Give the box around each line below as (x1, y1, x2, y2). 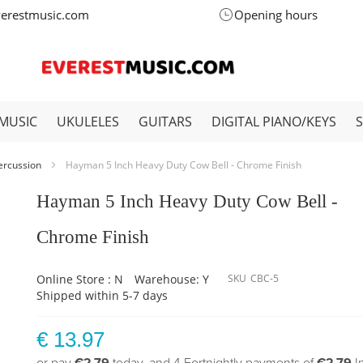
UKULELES (57, 113, 119, 130)
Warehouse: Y (135, 271, 210, 287)
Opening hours (233, 6, 318, 23)
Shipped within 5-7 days (36, 288, 169, 303)
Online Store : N (36, 271, 124, 287)
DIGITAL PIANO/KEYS (211, 113, 336, 130)
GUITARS (139, 113, 192, 130)
